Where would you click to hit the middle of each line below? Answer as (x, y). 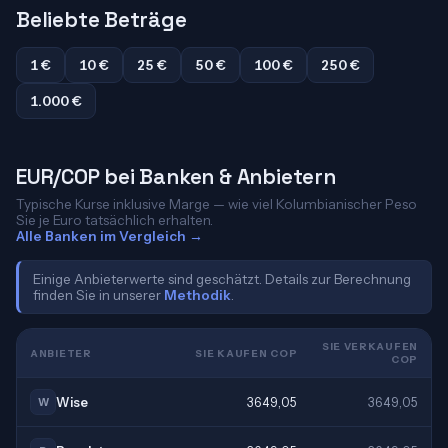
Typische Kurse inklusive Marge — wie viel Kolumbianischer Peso (216, 204)
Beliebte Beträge (101, 19)
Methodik (197, 295)
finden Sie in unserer (98, 295)
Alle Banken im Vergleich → (109, 236)
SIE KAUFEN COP (246, 353)
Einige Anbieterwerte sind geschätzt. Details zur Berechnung (222, 279)
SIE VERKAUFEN (369, 346)
